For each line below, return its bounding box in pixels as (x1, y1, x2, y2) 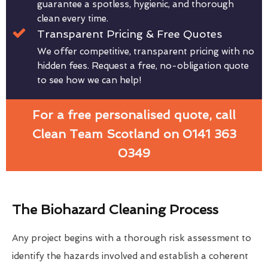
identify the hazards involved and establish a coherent (12, 251, 248, 262)
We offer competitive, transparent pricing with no (37, 46, 254, 57)
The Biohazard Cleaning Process (12, 202, 218, 218)
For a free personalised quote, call (32, 108, 236, 123)
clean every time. (37, 13, 108, 25)
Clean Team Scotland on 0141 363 (32, 127, 236, 142)
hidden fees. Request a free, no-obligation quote (37, 60, 249, 72)
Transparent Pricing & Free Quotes (37, 28, 222, 41)
